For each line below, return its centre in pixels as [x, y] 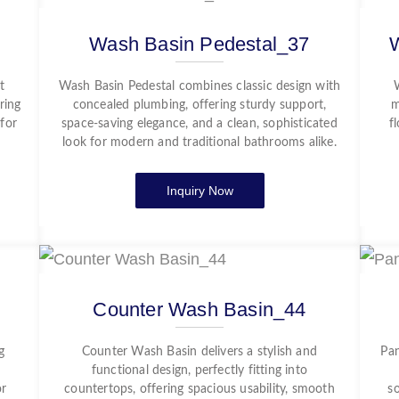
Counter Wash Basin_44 [199, 309]
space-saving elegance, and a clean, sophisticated [199, 124]
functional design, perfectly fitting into [199, 370]
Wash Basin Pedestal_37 [199, 44]
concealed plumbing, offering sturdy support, [199, 105]
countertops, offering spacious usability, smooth [199, 389]
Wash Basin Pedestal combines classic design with [199, 86]
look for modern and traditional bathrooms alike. [199, 142]
